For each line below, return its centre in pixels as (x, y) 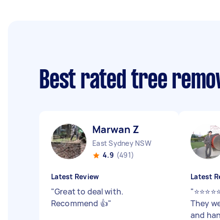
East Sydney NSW (122, 143)
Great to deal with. (89, 192)
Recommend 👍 (80, 203)
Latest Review (75, 177)
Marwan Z (116, 129)
